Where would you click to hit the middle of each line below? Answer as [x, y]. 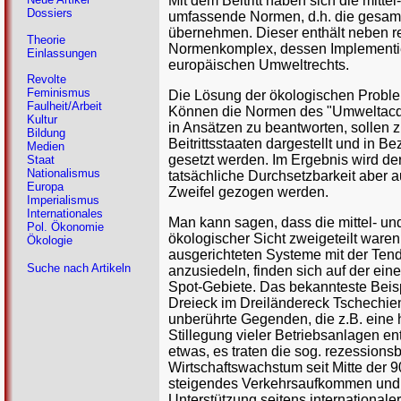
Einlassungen [62, 53]
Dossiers [50, 13]
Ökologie [50, 241]
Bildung [46, 133]
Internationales [65, 214]
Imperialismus [63, 200]
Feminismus [59, 93]
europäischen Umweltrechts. [259, 64]
